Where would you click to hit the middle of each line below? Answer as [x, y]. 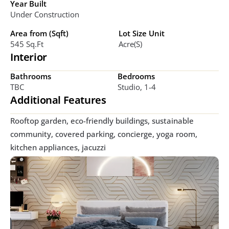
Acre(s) [130, 44]
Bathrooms [31, 76]
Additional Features [58, 100]
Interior [29, 57]
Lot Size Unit [142, 33]
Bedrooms [136, 76]
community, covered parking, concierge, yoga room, [104, 134]
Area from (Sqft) [39, 33]
